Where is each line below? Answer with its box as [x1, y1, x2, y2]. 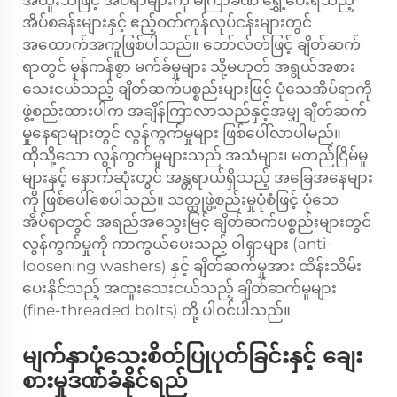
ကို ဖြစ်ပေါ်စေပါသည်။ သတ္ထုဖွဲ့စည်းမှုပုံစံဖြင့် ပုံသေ [22, 191, 339, 208]
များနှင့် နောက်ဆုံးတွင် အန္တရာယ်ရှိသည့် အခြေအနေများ [22, 168, 373, 186]
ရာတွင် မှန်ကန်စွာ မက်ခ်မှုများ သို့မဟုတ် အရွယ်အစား [22, 58, 355, 75]
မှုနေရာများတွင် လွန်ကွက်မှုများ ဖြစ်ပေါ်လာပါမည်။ [22, 124, 341, 142]
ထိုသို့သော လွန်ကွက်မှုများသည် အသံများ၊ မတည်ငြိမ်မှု [22, 146, 368, 164]
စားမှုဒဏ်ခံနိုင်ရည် [22, 368, 188, 393]
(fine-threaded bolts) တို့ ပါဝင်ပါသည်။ [22, 301, 291, 319]
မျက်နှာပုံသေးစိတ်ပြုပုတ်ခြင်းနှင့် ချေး [22, 343, 362, 369]
